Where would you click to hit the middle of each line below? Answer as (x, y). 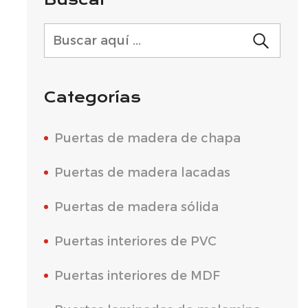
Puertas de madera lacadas (142, 173)
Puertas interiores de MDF (137, 276)
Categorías (92, 97)
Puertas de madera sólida (136, 207)
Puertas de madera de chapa (147, 138)
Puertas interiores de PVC (135, 241)
